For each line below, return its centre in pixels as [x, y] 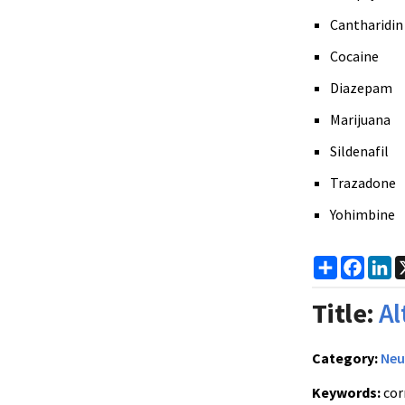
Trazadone [363, 183]
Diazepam [361, 88]
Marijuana [360, 119]
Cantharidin [367, 24]
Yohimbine [363, 214]
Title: [343, 313]
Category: [345, 358]
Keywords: [346, 392]
